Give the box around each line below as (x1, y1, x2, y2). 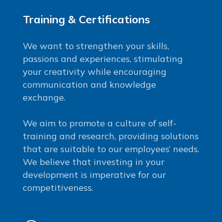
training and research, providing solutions (22, 130, 199, 142)
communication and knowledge (22, 79, 156, 91)
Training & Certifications (22, 12, 150, 27)
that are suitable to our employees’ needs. (22, 143, 199, 155)
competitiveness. (22, 182, 93, 194)
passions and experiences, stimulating (22, 53, 183, 65)
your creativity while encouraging (22, 66, 166, 78)
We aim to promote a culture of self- (22, 117, 176, 129)
